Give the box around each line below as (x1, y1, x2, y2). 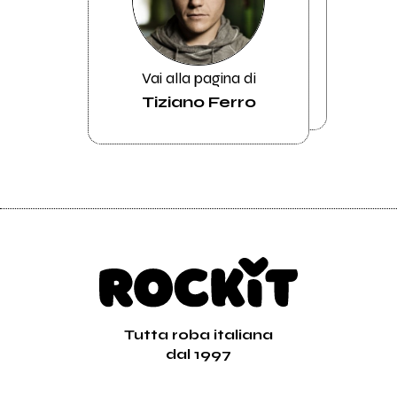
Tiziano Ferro (141, 92, 256, 113)
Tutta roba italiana (124, 325, 273, 343)
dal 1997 (166, 345, 231, 362)
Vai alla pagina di (141, 67, 256, 88)
